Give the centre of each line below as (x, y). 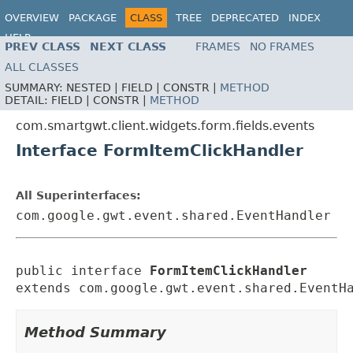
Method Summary (95, 333)
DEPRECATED (245, 18)
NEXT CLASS (128, 47)
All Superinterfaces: (78, 196)
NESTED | (94, 88)
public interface (83, 271)
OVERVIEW (32, 18)
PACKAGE (93, 18)
